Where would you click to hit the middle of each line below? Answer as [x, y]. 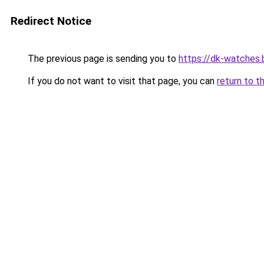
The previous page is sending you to [102, 59]
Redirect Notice [51, 21]
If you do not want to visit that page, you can [121, 81]
